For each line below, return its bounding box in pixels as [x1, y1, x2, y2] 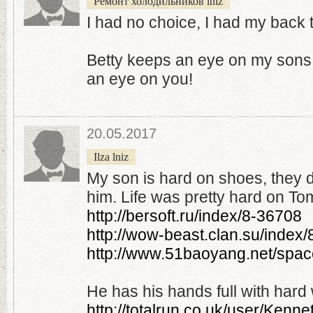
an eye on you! [87, 70, 193, 88]
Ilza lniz [94, 151, 129, 163]
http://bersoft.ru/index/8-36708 [87, 207, 302, 225]
